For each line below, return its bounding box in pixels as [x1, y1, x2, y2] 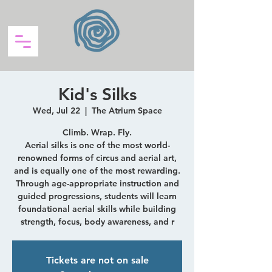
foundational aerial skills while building [18, 203, 176, 214]
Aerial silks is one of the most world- [24, 140, 170, 151]
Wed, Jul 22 [32, 105, 80, 116]
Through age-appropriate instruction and [15, 178, 179, 189]
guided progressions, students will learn [18, 191, 177, 202]
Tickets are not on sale [46, 254, 149, 266]
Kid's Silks [58, 84, 137, 104]
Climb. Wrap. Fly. [63, 127, 132, 138]
